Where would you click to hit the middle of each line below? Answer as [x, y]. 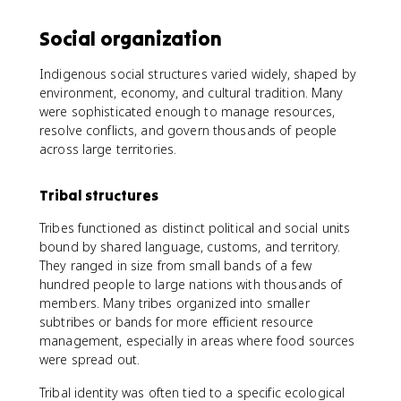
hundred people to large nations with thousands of [191, 284]
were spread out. [90, 359]
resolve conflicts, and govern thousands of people [188, 130]
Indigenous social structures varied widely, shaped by [198, 74]
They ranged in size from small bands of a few [175, 265]
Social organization [131, 38]
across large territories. [108, 149]
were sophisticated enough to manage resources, [188, 111]
